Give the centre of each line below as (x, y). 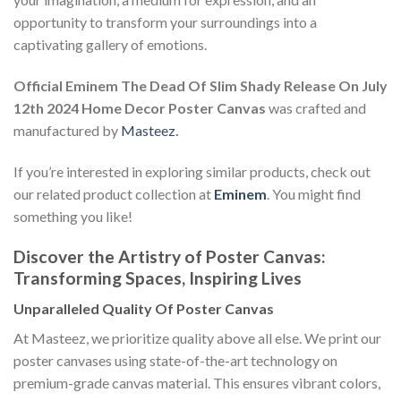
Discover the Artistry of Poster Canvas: (170, 256)
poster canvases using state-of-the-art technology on (175, 361)
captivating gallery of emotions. (110, 45)
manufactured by (67, 131)
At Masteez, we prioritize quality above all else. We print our (197, 338)
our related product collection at (114, 193)
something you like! (73, 216)
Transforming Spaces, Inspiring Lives (158, 277)
